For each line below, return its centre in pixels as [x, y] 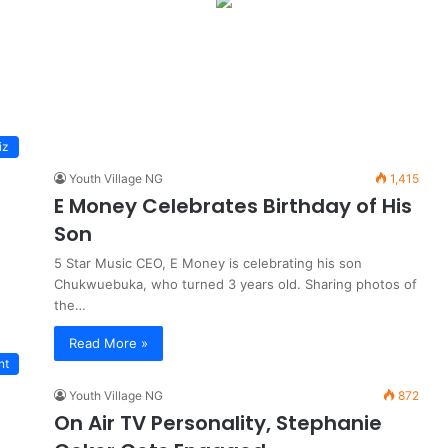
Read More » [108, 343]
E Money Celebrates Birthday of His [233, 206]
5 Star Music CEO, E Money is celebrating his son [208, 263]
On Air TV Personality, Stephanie [218, 423]
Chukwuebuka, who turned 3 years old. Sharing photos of [235, 284]
